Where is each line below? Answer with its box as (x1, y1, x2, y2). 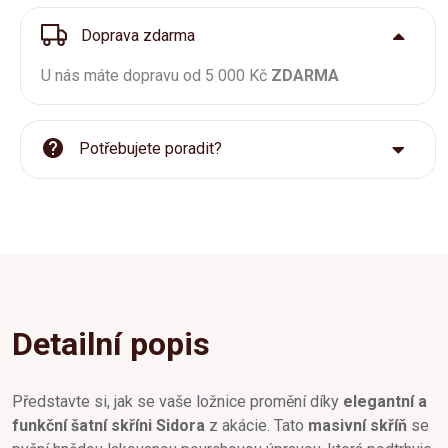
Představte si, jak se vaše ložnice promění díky (12, 391, 343, 411)
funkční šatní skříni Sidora (12, 415, 205, 435)
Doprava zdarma (77, 26, 195, 45)
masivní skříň (308, 415, 407, 435)
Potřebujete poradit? (75, 139, 222, 158)
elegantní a (343, 391, 427, 411)
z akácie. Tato (205, 415, 308, 435)
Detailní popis (12, 324, 210, 363)
